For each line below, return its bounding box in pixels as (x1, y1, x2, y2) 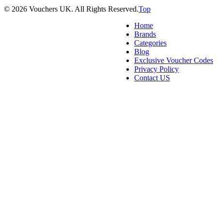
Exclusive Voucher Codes (134, 56, 213, 64)
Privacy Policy (134, 64, 179, 73)
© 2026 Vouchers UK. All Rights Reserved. (4, 4, 139, 13)
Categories (134, 38, 167, 47)
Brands (134, 30, 156, 38)
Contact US (134, 73, 170, 82)
